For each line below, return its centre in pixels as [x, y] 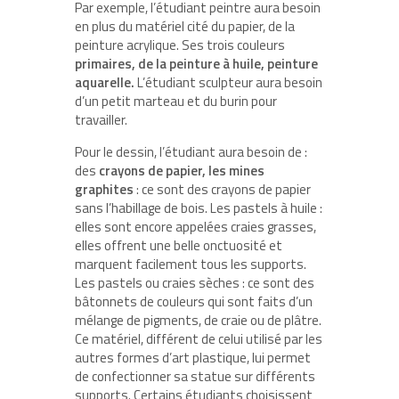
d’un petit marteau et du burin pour [176, 101]
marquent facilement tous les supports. [191, 264]
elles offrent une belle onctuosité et [179, 245]
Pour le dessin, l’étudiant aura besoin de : [191, 151]
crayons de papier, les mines [182, 170]
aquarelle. [105, 82]
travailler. [102, 119]
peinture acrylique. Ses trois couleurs [180, 45]
